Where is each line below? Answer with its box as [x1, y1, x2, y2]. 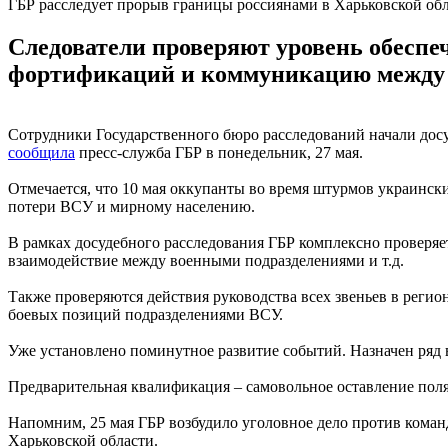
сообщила [8, 143, 75, 161]
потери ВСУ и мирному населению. [8, 197, 255, 215]
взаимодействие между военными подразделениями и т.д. [8, 251, 404, 269]
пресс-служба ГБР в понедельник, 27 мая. [75, 143, 363, 161]
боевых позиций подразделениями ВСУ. [8, 305, 283, 323]
